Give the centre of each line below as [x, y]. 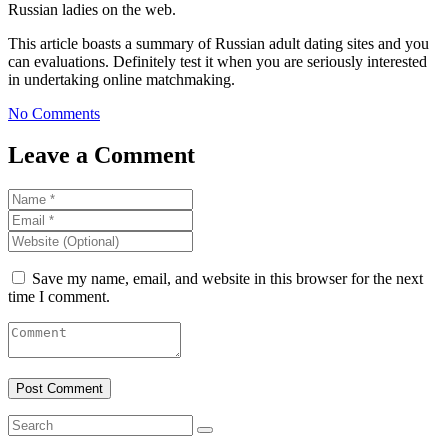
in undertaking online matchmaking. [121, 79]
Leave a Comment [101, 155]
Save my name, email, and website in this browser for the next [227, 279]
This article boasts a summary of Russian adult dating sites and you [218, 43]
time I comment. [59, 297]
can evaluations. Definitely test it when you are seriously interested [217, 61]
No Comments [54, 113]
